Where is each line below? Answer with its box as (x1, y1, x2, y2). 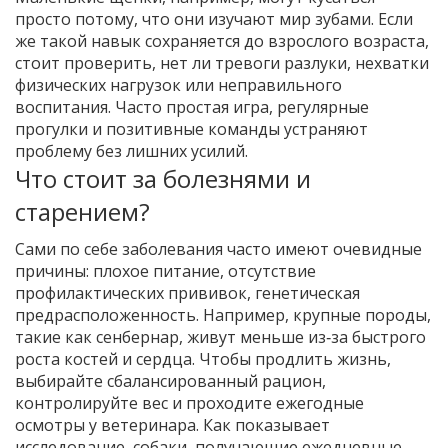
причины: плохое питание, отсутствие (15, 260, 316, 282)
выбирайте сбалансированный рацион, (15, 370, 326, 392)
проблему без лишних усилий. (15, 140, 248, 162)
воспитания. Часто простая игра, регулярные (15, 96, 369, 118)
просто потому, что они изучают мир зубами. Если (15, 8, 413, 30)
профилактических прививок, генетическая (15, 282, 360, 304)
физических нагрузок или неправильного (15, 74, 342, 96)
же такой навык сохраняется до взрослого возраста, (15, 30, 429, 52)
